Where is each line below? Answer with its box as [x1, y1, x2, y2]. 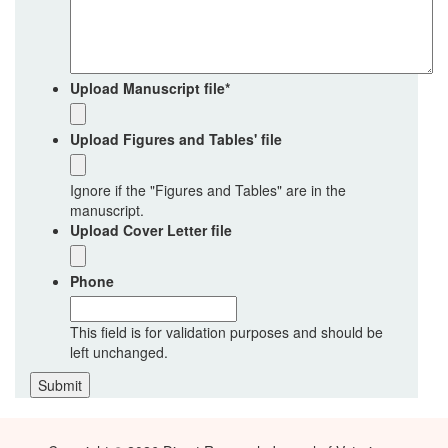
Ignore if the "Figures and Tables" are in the [70, 180, 346, 200]
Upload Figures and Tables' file [70, 129, 282, 149]
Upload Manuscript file [70, 78, 225, 98]
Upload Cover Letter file [70, 220, 232, 240]
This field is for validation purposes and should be [70, 322, 383, 342]
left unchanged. [70, 342, 168, 362]
